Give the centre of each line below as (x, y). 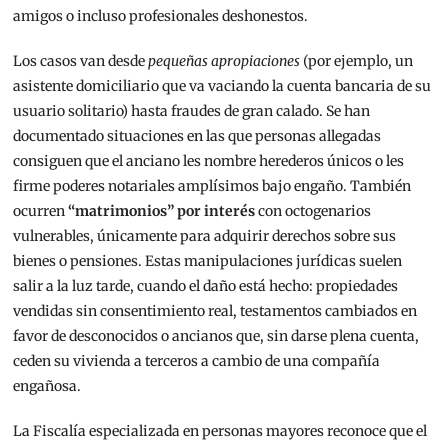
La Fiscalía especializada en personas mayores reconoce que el (220, 431)
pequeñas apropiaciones (224, 61)
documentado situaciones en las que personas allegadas (197, 136)
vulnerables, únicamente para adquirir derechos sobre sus (205, 236)
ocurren (41, 211)
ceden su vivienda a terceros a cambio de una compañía (197, 361)
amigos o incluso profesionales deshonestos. (161, 16)
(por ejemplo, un (357, 61)
